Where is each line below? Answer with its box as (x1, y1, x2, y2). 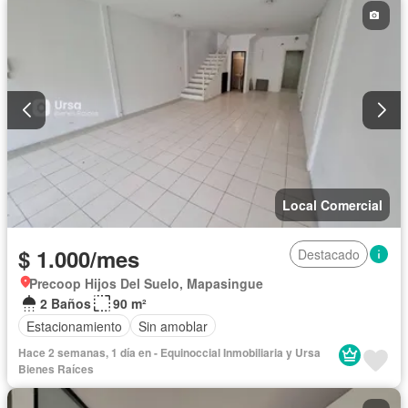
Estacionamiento (26, 316, 122, 335)
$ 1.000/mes (18, 243, 139, 275)
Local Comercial (282, 196, 382, 215)
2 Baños (40, 294, 91, 313)
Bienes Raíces (18, 361, 94, 378)
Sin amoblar (138, 316, 208, 335)
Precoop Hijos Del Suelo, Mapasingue (29, 274, 263, 293)
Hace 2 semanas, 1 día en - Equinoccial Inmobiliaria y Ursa (18, 344, 321, 362)
